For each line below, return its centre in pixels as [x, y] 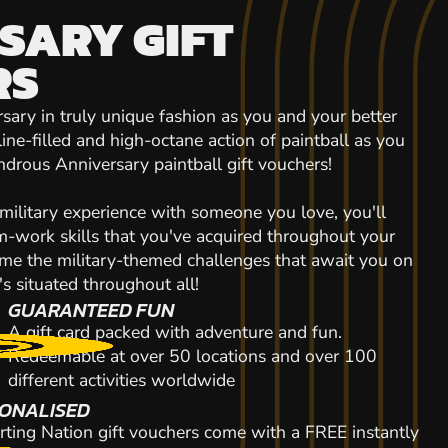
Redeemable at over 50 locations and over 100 [192, 356]
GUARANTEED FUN [90, 310]
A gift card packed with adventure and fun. [174, 332]
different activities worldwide [121, 380]
